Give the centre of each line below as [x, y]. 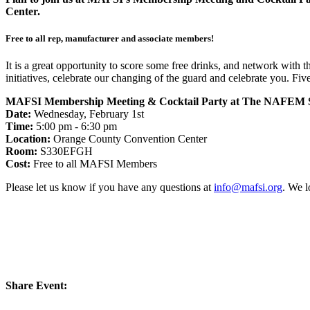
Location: [29, 138]
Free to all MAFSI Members [94, 163]
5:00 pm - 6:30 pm [75, 126]
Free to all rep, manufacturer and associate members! [110, 38]
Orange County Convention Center [130, 138]
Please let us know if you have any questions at [110, 187]
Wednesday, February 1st [88, 113]
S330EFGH [65, 151]
